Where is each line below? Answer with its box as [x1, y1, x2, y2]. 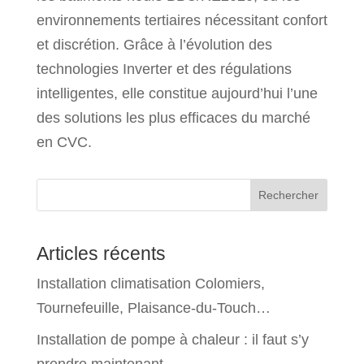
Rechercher [258, 188, 319, 201]
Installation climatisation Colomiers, [36, 275, 265, 292]
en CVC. [36, 133, 92, 150]
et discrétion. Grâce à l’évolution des [36, 36, 272, 53]
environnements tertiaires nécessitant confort [36, 11, 327, 28]
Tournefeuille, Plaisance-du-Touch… [36, 299, 271, 316]
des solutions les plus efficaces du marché [36, 109, 310, 126]
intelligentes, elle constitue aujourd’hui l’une [36, 84, 318, 102]
